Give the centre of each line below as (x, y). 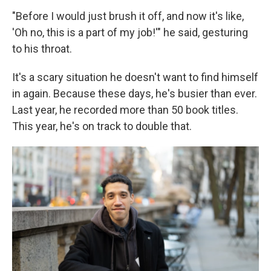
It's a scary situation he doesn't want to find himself (135, 77)
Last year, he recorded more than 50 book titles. (125, 110)
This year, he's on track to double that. (102, 126)
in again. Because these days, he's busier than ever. (135, 93)
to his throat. (42, 49)
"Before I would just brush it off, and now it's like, (128, 16)
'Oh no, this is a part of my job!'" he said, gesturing (130, 32)
